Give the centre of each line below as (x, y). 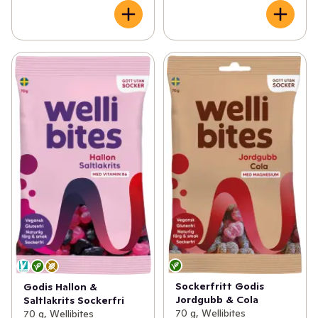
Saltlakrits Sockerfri (74, 301)
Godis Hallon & (60, 287)
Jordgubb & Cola (216, 299)
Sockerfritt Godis (219, 286)
